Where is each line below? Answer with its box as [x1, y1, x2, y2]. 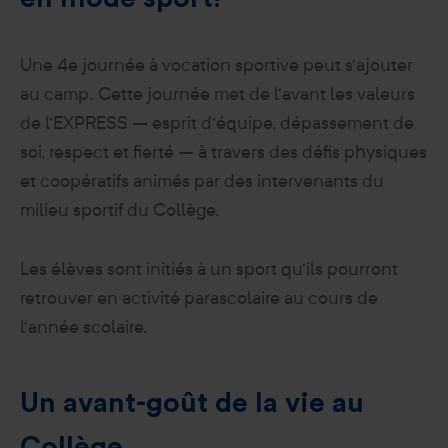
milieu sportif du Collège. [20, 198, 220, 221]
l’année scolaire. [20, 315, 148, 338]
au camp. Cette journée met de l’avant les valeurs [20, 82, 415, 105]
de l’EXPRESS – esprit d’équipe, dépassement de [20, 111, 414, 134]
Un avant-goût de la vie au [20, 389, 364, 417]
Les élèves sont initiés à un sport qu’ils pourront [20, 257, 398, 280]
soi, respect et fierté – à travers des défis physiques [20, 140, 427, 163]
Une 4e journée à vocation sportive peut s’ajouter [20, 53, 413, 76]
